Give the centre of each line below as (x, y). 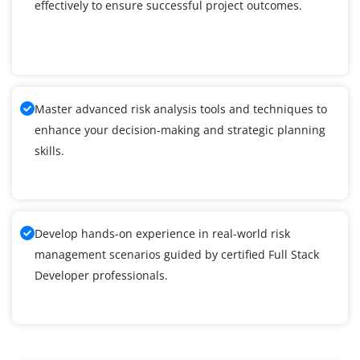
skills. (49, 151)
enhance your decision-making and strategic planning (180, 130)
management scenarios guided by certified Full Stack (177, 255)
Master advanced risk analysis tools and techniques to (181, 109)
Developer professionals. (101, 276)
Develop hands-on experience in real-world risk (162, 234)
